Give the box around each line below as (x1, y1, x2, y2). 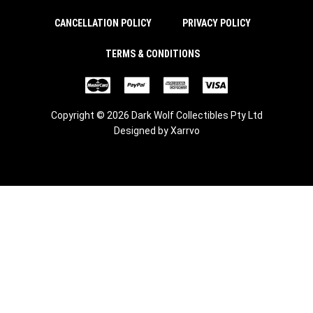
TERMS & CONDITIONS (105, 48, 200, 59)
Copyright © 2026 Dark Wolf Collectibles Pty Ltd (50, 109, 263, 121)
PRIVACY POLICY (182, 17, 251, 29)
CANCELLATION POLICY (54, 17, 152, 29)
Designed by (113, 124, 170, 136)
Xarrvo (170, 124, 200, 136)
